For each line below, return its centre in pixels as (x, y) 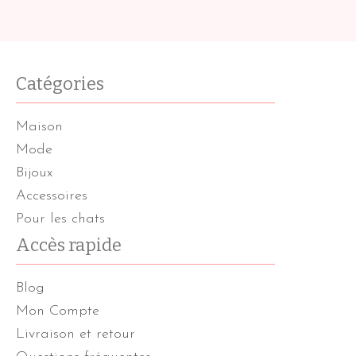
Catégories (60, 83)
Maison (39, 126)
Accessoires (52, 195)
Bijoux (34, 172)
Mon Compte (58, 311)
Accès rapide (69, 245)
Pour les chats (60, 219)
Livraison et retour (75, 334)
